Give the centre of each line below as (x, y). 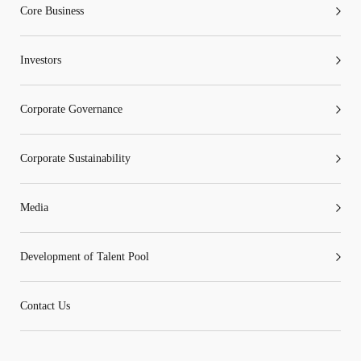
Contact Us (45, 305)
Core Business (52, 10)
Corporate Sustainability (75, 158)
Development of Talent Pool (85, 256)
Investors (41, 60)
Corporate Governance (71, 109)
